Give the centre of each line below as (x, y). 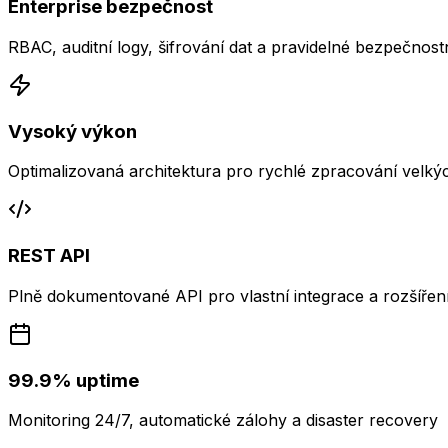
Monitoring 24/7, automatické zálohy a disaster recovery (223, 420)
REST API (49, 256)
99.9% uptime (73, 380)
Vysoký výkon (72, 131)
